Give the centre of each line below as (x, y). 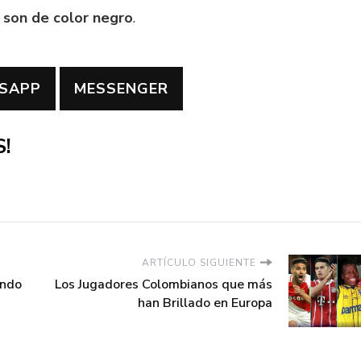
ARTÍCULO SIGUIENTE (199, 263)
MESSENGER (121, 88)
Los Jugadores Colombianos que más (164, 285)
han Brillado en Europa (205, 303)
